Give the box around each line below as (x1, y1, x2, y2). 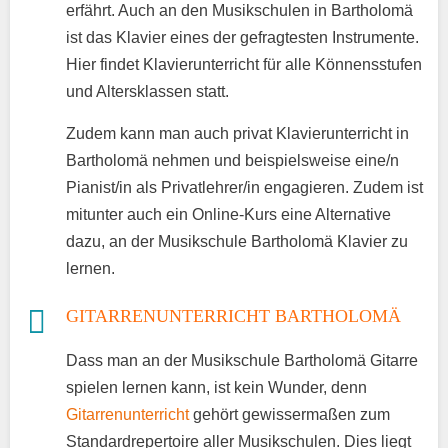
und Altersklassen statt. (66, 82, 229, 100)
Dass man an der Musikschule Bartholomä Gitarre (66, 351, 418, 369)
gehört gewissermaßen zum (189, 405, 390, 423)
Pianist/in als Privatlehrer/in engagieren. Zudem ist (66, 178, 423, 196)
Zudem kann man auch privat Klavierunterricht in (66, 124, 409, 142)
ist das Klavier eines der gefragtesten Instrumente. (66, 28, 419, 46)
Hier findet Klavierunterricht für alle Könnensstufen (66, 55, 422, 73)
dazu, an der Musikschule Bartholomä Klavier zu (66, 232, 408, 250)
